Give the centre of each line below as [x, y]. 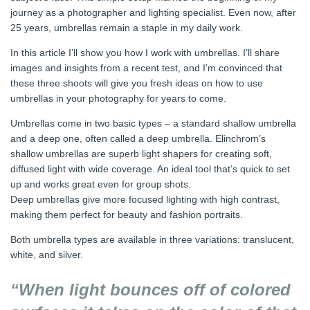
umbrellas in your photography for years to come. [118, 98]
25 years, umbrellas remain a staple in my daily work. [127, 27]
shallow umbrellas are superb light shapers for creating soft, [141, 153]
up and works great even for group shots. [101, 184]
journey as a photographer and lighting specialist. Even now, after [153, 12]
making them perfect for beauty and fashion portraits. [127, 214]
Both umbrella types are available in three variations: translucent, [152, 239]
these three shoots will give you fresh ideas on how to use [137, 83]
